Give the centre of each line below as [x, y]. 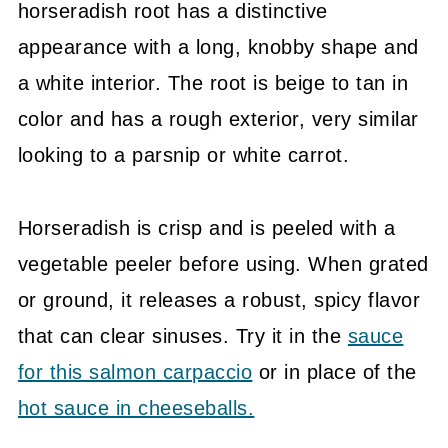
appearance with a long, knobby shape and [218, 47]
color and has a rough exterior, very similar [218, 119]
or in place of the [334, 372]
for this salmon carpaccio [135, 372]
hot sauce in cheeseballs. [136, 408]
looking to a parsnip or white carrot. [183, 155]
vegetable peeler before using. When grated [223, 264]
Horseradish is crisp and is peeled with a [206, 228]
